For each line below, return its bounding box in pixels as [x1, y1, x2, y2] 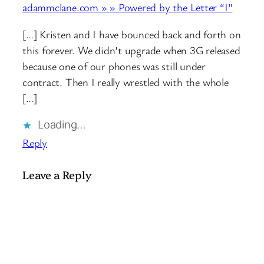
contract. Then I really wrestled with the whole [22, 74, 229, 89]
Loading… [38, 118, 86, 131]
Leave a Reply [22, 167, 92, 183]
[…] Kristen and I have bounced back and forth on [22, 27, 241, 41]
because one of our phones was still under [22, 58, 206, 73]
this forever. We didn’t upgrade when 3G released [22, 42, 240, 57]
